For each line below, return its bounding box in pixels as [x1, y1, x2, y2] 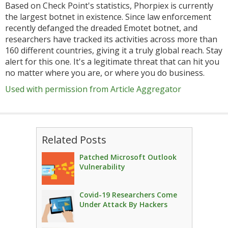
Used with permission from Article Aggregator [5, 83, 181, 95]
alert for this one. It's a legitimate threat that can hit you [5, 56, 219, 67]
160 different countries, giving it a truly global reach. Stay [5, 45, 222, 56]
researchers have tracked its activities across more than [5, 34, 217, 45]
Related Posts [41, 133, 106, 147]
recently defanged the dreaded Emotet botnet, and [5, 22, 197, 34]
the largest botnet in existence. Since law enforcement [5, 11, 211, 22]
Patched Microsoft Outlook [79, 152, 177, 162]
